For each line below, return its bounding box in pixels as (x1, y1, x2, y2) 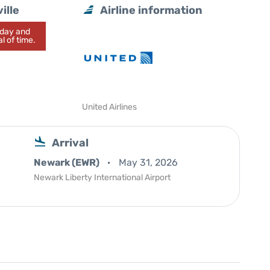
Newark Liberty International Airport (34, 172, 171, 183)
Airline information (100, 4, 203, 17)
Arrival (52, 136, 89, 149)
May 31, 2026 (119, 157, 178, 168)
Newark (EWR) (34, 157, 101, 168)
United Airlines (82, 102, 137, 112)
